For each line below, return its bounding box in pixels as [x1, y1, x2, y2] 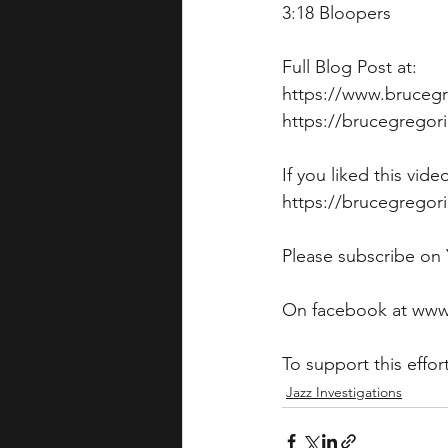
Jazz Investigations [286, 383, 402, 402]
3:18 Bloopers [282, 2, 391, 25]
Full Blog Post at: [282, 56, 422, 79]
